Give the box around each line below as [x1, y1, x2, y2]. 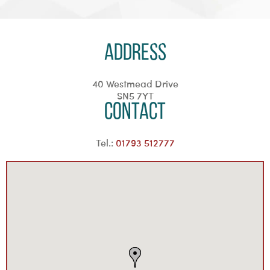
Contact [104, 101, 166, 125]
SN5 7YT [116, 88, 154, 102]
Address [104, 42, 166, 66]
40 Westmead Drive [92, 76, 178, 90]
